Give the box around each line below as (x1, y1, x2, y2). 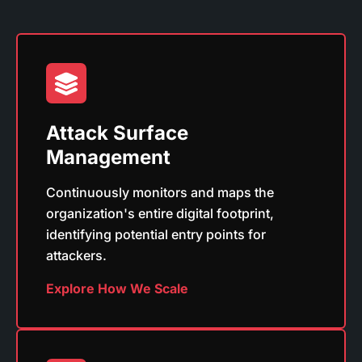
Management (46, 145, 170, 169)
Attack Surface (46, 120, 188, 145)
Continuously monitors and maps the (46, 183, 274, 200)
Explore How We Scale (46, 280, 188, 297)
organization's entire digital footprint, (46, 204, 274, 221)
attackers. (46, 246, 107, 263)
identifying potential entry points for (46, 225, 266, 242)
